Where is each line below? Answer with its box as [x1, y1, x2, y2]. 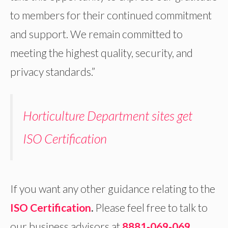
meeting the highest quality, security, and [10, 46, 193, 60]
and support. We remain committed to [10, 27, 183, 41]
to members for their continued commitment [10, 9, 212, 22]
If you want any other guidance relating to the [10, 182, 215, 195]
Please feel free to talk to [95, 201, 208, 214]
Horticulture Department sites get [23, 107, 192, 123]
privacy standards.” [10, 65, 95, 78]
